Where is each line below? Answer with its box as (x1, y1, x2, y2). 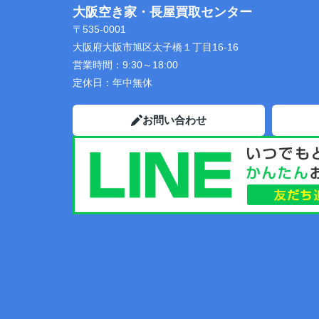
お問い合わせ (142, 114, 206, 126)
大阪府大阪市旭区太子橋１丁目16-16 (73, 41, 241, 53)
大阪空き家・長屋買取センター (73, 5, 252, 19)
